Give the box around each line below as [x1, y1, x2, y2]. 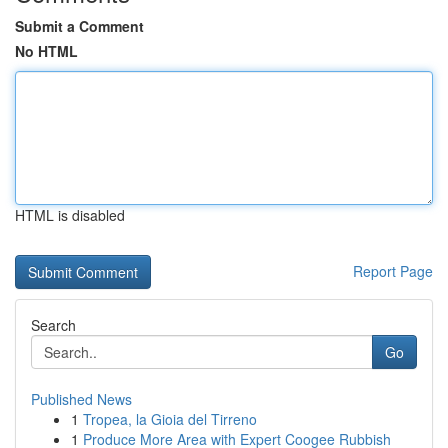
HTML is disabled [15, 205, 125, 225]
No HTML [15, 41, 78, 61]
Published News [31, 389, 132, 409]
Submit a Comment [15, 16, 144, 36]
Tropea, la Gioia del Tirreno [83, 409, 257, 429]
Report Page [353, 261, 433, 281]
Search [31, 315, 76, 335]
